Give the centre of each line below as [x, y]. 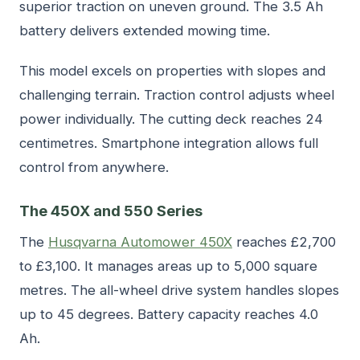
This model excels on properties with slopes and [172, 70]
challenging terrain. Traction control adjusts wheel [177, 94]
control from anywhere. [94, 167]
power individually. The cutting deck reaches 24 [171, 119]
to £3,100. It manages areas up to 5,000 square [168, 266]
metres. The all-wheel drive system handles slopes [179, 290]
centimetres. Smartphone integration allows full [169, 143]
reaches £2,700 [284, 241]
